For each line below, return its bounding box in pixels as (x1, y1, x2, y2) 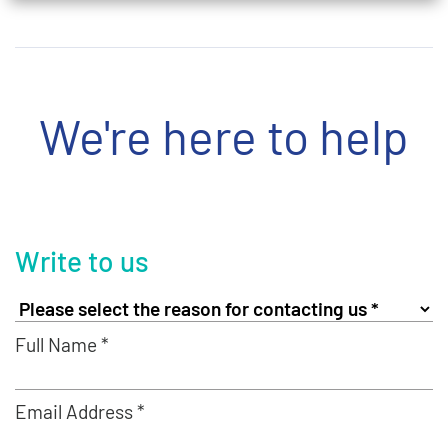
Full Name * (15, 333, 109, 356)
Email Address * (15, 400, 145, 423)
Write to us (15, 244, 149, 278)
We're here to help (39, 107, 409, 165)
